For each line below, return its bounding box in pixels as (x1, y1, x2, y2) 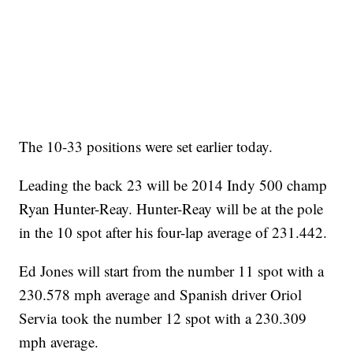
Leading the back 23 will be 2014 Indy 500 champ (19, 175, 328, 195)
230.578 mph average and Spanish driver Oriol (19, 284, 303, 305)
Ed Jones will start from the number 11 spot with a (19, 261, 325, 281)
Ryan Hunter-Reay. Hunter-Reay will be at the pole (19, 199, 324, 219)
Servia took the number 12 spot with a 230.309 (19, 308, 307, 329)
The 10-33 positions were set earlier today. (19, 136, 278, 157)
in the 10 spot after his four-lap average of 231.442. (19, 222, 328, 243)
